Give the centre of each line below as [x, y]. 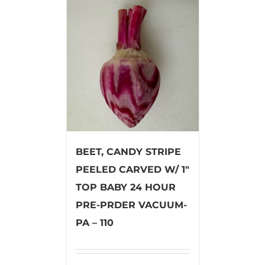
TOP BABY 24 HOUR [125, 187]
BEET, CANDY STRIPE [128, 151]
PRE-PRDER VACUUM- [131, 205]
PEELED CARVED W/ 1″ [132, 169]
